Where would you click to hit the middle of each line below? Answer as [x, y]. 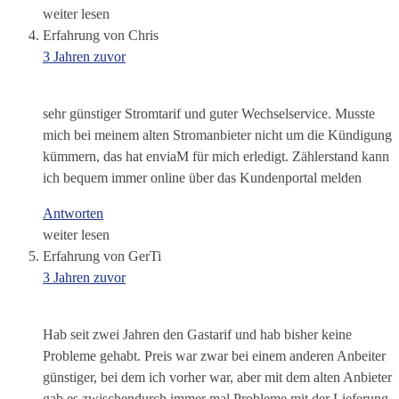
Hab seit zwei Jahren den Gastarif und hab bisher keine [197, 335]
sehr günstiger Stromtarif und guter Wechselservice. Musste [209, 114]
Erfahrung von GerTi [102, 256]
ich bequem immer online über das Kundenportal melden [202, 178]
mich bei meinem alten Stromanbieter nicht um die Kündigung [217, 135]
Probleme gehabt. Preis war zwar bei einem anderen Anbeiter [214, 356]
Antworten [73, 214]
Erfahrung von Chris [101, 36]
